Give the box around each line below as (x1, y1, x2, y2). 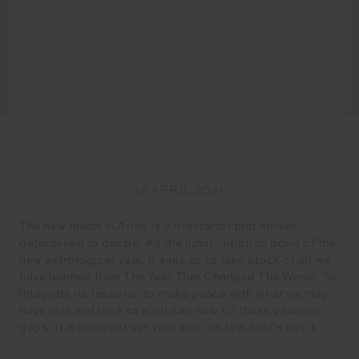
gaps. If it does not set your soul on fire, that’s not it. (19, 322, 319, 333)
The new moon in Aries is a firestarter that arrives (19, 221, 298, 232)
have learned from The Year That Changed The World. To (19, 272, 337, 283)
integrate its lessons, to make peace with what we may (19, 288, 329, 300)
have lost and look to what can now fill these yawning (19, 305, 321, 317)
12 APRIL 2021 (135, 184, 224, 196)
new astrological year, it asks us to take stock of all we (19, 255, 331, 266)
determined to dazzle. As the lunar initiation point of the (19, 238, 336, 249)
